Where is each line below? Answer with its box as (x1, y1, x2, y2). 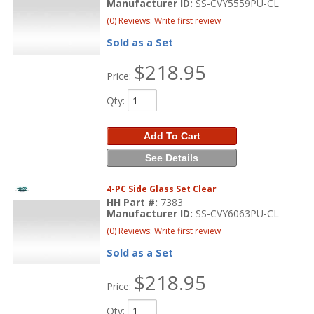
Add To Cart (143, 130, 200, 142)
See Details (145, 152, 199, 164)
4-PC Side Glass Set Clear (107, 183, 217, 196)
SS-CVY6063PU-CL (196, 207, 280, 221)
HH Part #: (107, 196, 161, 210)
